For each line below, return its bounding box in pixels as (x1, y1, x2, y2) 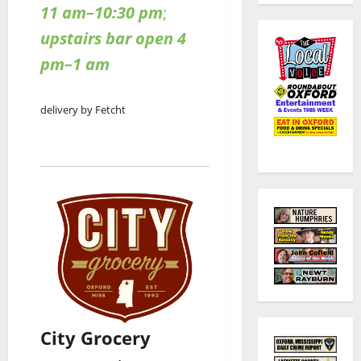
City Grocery (40, 326, 151, 351)
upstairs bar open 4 (40, 27, 186, 49)
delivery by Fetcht (40, 102, 126, 117)
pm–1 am (40, 52, 110, 75)
